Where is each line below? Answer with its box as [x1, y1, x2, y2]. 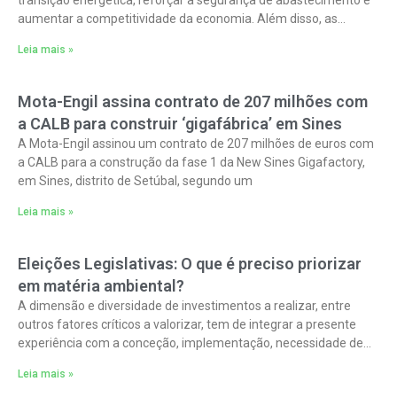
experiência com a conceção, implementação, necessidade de [18, 336, 363, 350]
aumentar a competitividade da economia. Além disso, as [18, 12, 338, 26]
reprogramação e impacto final [18, 354, 191, 369]
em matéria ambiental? [18, 276, 184, 295]
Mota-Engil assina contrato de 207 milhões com [18, 92, 368, 111]
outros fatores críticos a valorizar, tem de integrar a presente [18, 317, 356, 331]
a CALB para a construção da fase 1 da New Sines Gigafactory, [18, 155, 365, 169]
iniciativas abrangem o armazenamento [18, 30, 242, 44]
